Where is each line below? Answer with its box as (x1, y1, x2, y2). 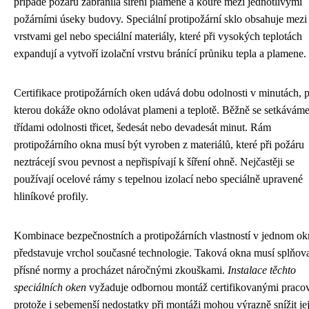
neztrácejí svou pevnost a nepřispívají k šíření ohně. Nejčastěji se (14, 155, 295, 168)
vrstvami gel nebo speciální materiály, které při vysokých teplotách (14, 30, 302, 42)
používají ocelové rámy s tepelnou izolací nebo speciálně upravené (14, 172, 303, 185)
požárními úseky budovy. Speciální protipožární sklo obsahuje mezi (14, 12, 307, 25)
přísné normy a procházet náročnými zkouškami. (14, 263, 228, 276)
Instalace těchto (228, 263, 296, 276)
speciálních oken (14, 281, 86, 293)
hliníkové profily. (14, 190, 88, 202)
